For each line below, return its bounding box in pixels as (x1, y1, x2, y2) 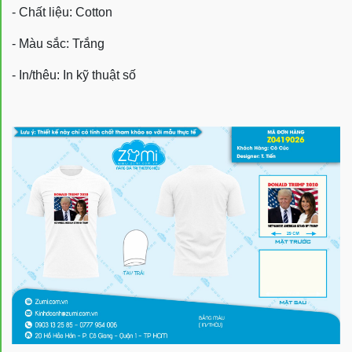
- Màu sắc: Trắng (12, 37, 104, 50)
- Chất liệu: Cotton (12, 5, 112, 19)
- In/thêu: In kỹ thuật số (12, 68, 136, 82)
